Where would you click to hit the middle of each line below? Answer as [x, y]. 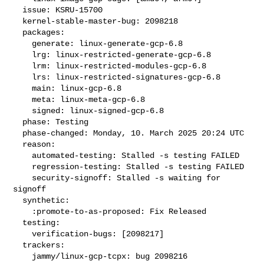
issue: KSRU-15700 [18, 10]
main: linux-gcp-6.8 [23, 88]
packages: [18, 32]
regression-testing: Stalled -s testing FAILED [23, 166]
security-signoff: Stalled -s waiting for [23, 178]
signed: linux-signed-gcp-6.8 [23, 110]
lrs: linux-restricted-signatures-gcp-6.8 [23, 77]
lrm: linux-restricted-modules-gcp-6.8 [23, 66]
